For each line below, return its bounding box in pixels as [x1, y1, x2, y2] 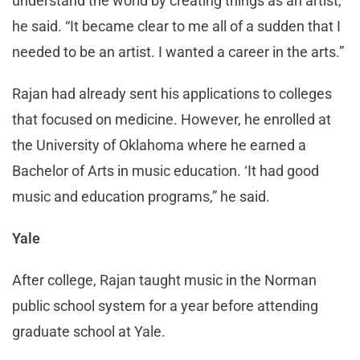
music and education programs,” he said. [12, 187, 270, 205]
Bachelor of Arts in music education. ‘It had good [12, 162, 319, 179]
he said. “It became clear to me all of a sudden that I [12, 17, 341, 35]
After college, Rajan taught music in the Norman [12, 271, 317, 288]
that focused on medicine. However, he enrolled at [12, 110, 331, 128]
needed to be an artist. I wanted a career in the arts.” [12, 43, 344, 60]
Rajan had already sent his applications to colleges [12, 84, 332, 102]
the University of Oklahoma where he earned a [12, 136, 306, 153]
